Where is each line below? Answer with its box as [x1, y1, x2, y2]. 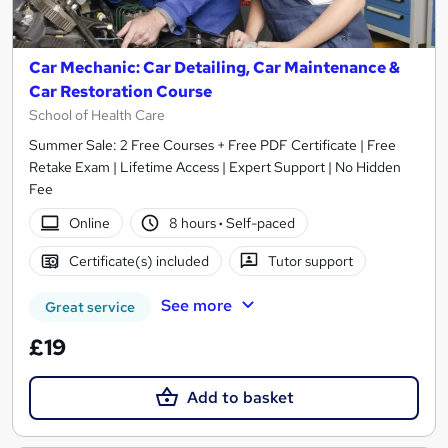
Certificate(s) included [68, 251, 209, 270]
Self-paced [223, 213, 296, 232]
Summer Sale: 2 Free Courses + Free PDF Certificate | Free [29, 135, 396, 154]
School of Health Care [29, 105, 165, 124]
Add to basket [186, 386, 294, 408]
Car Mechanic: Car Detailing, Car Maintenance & [29, 56, 400, 78]
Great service [45, 297, 135, 316]
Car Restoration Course [29, 80, 212, 102]
